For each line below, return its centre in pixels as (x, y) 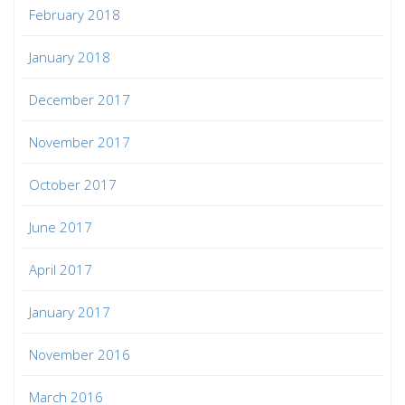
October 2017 (73, 184)
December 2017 (80, 99)
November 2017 (80, 141)
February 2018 (75, 14)
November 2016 (80, 354)
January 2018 (70, 57)
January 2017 (70, 311)
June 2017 (61, 226)
